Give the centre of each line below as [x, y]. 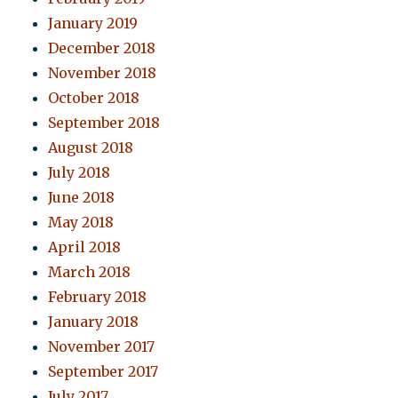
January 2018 [94, 322]
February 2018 [98, 297]
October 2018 [94, 98]
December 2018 [102, 48]
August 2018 [91, 148]
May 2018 [81, 223]
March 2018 [90, 272]
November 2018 [103, 73]
